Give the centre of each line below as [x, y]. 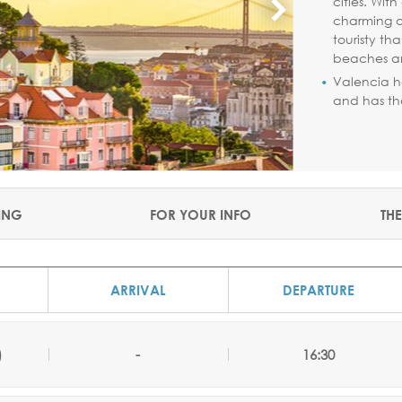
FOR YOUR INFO [201, 214]
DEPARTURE [319, 290]
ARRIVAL [138, 290]
